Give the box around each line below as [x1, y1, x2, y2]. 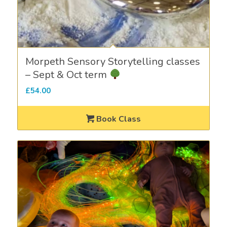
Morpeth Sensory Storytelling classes [25, 54, 200, 68]
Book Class [94, 113, 141, 125]
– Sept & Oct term [25, 67, 109, 82]
